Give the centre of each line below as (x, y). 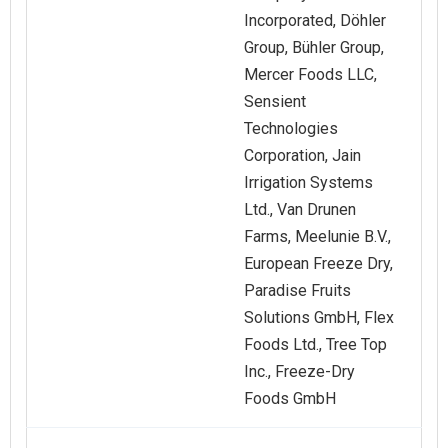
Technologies (291, 129)
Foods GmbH (290, 399)
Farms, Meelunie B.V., (317, 237)
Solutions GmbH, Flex (319, 318)
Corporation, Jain (302, 156)
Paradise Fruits (297, 291)
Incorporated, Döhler (315, 21)
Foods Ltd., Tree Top (315, 345)
